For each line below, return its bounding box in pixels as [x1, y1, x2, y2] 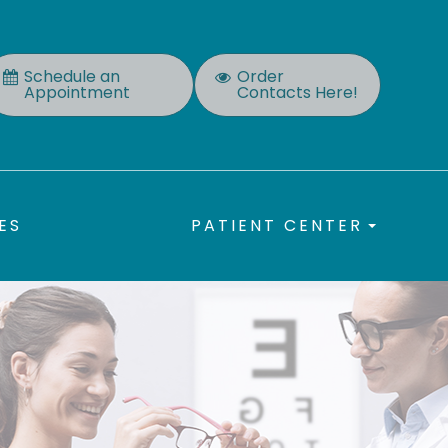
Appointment [23, 81, 130, 105]
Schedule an [23, 65, 120, 89]
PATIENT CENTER [190, 214, 363, 238]
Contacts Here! [236, 81, 358, 105]
